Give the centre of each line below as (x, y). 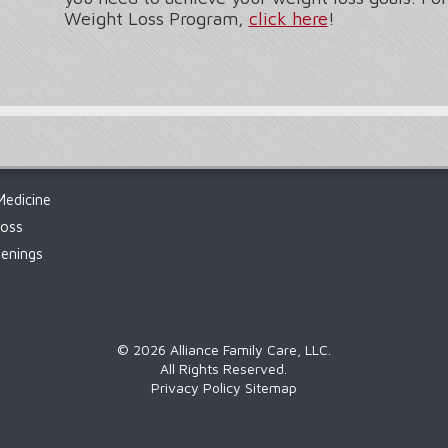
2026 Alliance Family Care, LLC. (231, 350)
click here (288, 19)
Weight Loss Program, (156, 19)
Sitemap (270, 388)
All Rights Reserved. (224, 369)
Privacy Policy (195, 388)
